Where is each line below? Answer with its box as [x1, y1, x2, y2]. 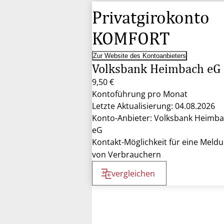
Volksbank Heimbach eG [92, 61, 220, 76]
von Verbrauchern [92, 149, 161, 160]
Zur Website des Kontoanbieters [93, 52, 186, 59]
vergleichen [111, 168, 155, 179]
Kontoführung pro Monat [92, 88, 187, 99]
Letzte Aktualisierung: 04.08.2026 [92, 100, 215, 111]
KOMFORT [92, 28, 170, 48]
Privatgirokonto [92, 7, 209, 27]
